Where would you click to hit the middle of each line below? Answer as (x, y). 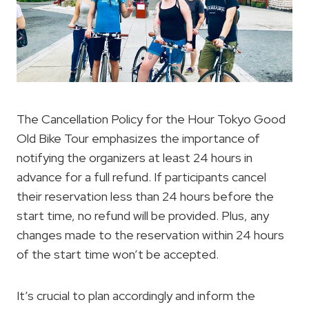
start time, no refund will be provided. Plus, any (143, 216)
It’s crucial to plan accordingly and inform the (136, 296)
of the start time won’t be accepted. (118, 255)
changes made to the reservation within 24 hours (150, 235)
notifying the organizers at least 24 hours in (134, 158)
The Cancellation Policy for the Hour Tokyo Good (151, 119)
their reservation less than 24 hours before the (145, 197)
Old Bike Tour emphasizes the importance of (138, 139)
